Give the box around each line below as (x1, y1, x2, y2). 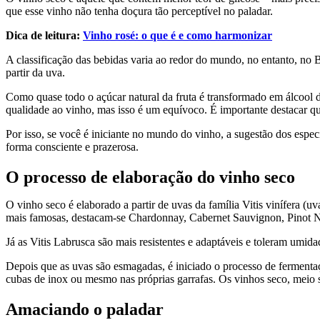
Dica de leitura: (6, 29, 83, 41)
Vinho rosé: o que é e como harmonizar (83, 29, 272, 41)
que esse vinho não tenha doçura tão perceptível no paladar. (6, 4, 273, 17)
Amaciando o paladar (6, 299, 164, 319)
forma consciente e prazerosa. (6, 140, 139, 153)
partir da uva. (6, 66, 68, 79)
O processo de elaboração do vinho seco (6, 167, 295, 186)
